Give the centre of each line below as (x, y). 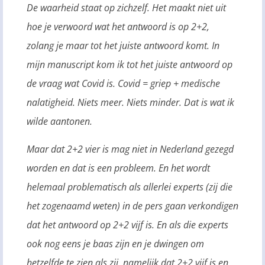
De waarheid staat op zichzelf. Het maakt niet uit (126, 8)
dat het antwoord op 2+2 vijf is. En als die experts (127, 224)
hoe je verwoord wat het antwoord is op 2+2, (118, 27)
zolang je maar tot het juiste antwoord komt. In (123, 46)
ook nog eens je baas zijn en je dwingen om (115, 243)
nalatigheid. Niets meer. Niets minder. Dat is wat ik (130, 103)
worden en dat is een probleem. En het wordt (118, 168)
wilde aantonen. (59, 122)
